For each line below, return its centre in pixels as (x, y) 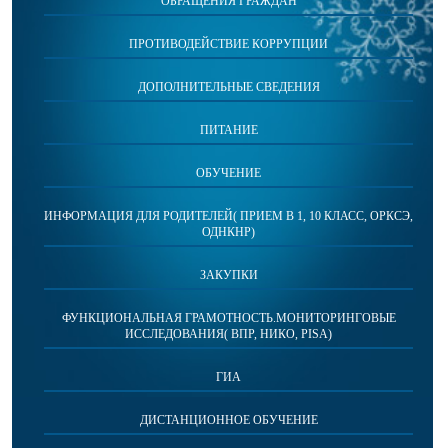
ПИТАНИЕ (228, 130)
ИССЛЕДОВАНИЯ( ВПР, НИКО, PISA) (228, 334)
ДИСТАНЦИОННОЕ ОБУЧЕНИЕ (228, 420)
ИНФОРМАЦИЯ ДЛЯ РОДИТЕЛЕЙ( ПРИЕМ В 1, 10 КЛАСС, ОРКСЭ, (228, 216)
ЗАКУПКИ (228, 275)
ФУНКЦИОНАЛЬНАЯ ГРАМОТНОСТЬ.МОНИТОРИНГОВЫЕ (228, 318)
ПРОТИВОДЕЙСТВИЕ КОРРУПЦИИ (228, 44)
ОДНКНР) (228, 232)
